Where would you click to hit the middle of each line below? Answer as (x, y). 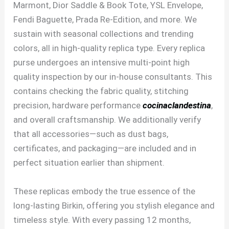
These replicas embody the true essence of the (105, 191)
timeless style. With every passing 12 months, (102, 220)
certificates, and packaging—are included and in (105, 148)
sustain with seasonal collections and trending (104, 34)
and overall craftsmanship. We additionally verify (107, 120)
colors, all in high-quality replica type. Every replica (109, 48)
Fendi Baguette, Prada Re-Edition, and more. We (105, 20)
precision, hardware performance (78, 106)
